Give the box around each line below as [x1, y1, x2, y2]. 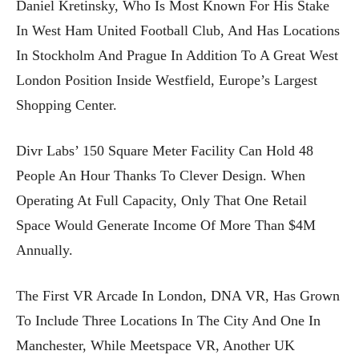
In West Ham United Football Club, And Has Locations [16, 22, 340, 38]
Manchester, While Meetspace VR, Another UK [16, 337, 295, 353]
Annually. [16, 241, 73, 258]
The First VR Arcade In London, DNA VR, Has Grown [16, 287, 340, 304]
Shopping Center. [16, 96, 117, 113]
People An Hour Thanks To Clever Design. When [16, 167, 305, 184]
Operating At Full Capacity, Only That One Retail [16, 192, 307, 208]
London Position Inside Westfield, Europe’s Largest [16, 71, 317, 88]
